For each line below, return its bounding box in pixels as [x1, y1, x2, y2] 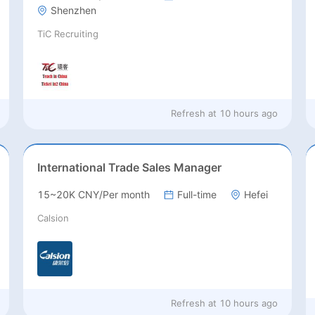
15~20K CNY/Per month [37, 188, 150, 201]
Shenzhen [50, 4, 96, 17]
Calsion [37, 212, 69, 224]
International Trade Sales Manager [37, 160, 221, 175]
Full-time [176, 188, 217, 201]
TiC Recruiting [37, 28, 98, 40]
